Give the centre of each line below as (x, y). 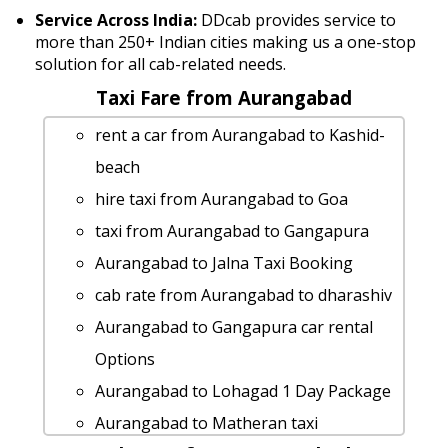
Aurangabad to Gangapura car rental (233, 327)
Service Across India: (116, 19)
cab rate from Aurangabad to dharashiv (243, 295)
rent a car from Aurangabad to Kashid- (239, 135)
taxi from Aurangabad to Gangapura (231, 231)
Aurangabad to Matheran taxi (206, 423)
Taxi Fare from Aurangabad (223, 97)
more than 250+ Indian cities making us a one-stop (226, 41)
